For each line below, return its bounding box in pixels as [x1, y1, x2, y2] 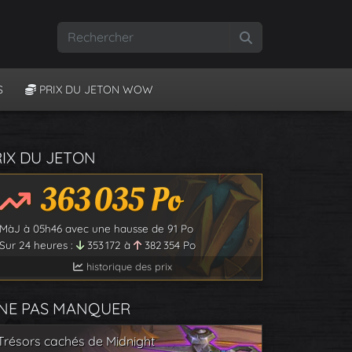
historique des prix [83, 260, 172, 273]
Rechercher [251, 28, 317, 45]
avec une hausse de [62, 222, 167, 236]
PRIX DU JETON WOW [36, 82, 153, 97]
